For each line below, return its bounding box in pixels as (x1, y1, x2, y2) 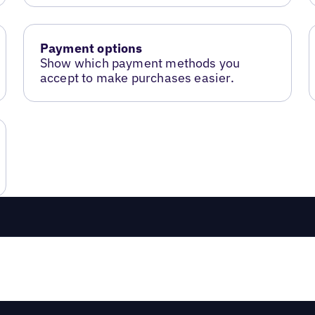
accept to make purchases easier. (39, 69, 234, 86)
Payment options (39, 39, 143, 56)
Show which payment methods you (39, 54, 240, 71)
